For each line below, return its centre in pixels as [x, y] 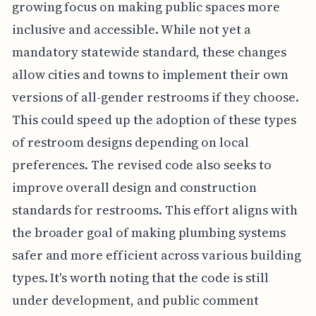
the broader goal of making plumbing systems [148, 233]
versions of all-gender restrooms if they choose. [155, 97]
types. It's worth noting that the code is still [140, 278]
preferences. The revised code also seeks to [141, 165]
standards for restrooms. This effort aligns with [154, 210]
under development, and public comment [135, 300]
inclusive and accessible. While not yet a [131, 30]
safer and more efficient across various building [156, 255]
